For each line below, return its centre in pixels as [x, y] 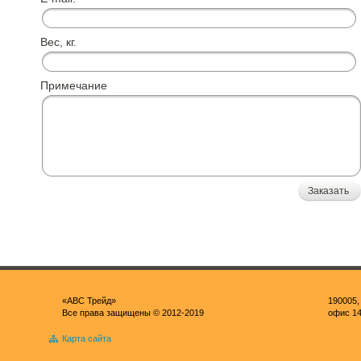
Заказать [328, 191]
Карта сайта [87, 338]
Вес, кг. [58, 42]
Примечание [74, 85]
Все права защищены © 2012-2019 [133, 313]
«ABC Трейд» [89, 301]
